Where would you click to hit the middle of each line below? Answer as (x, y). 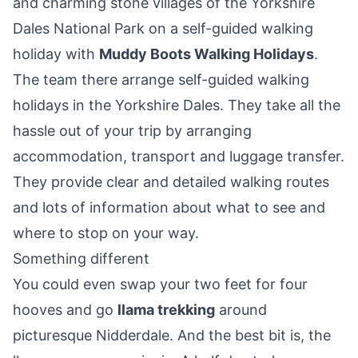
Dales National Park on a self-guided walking (163, 29)
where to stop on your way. (106, 233)
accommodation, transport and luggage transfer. (179, 157)
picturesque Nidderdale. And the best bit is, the (172, 336)
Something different (81, 259)
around (241, 310)
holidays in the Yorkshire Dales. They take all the (177, 105)
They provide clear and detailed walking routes (171, 182)
